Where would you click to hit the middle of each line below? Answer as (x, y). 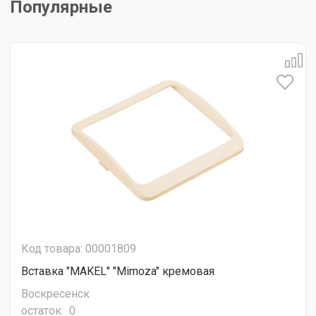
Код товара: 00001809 (79, 249)
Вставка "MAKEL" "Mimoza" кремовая (118, 272)
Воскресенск (55, 294)
